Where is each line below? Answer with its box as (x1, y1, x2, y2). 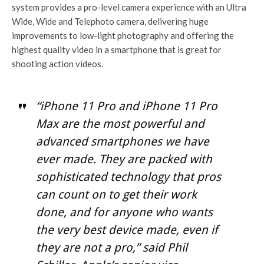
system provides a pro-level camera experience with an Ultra (12, 2, 246, 13)
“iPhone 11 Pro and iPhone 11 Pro (35, 99, 217, 114)
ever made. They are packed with (35, 152, 212, 167)
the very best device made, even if (35, 223, 218, 237)
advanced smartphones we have (35, 134, 209, 149)
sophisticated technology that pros (35, 170, 221, 184)
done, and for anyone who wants (35, 205, 213, 220)
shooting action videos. (12, 58, 103, 70)
